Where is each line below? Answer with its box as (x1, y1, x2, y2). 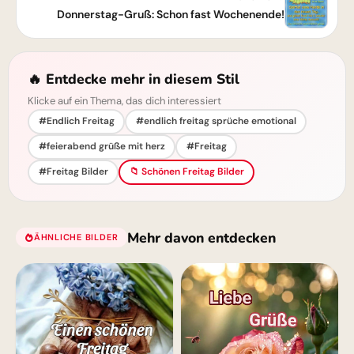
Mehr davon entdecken (127, 228, 277, 247)
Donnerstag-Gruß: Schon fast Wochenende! (57, 6, 284, 21)
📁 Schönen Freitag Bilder (129, 165, 244, 179)
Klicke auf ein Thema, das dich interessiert (28, 93, 221, 107)
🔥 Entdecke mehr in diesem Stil (28, 69, 239, 88)
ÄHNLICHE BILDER (33, 232, 119, 243)
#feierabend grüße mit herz (38, 140, 165, 153)
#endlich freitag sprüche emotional (135, 115, 296, 128)
